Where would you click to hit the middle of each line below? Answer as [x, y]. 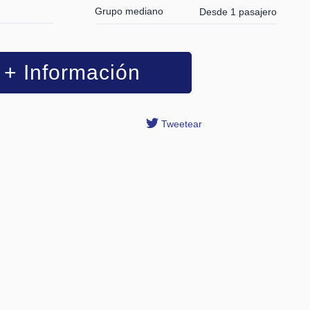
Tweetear [181, 124]
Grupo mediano [129, 11]
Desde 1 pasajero [238, 12]
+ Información [72, 73]
